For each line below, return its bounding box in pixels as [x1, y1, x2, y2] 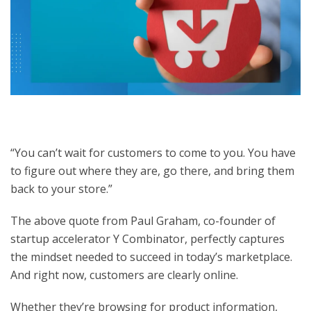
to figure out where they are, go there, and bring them [10, 162, 294, 178]
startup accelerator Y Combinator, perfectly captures [10, 230, 285, 246]
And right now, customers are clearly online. [10, 267, 238, 283]
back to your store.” [10, 180, 112, 196]
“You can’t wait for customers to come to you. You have [10, 144, 296, 160]
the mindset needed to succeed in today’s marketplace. [10, 249, 292, 264]
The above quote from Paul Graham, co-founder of [10, 212, 276, 228]
